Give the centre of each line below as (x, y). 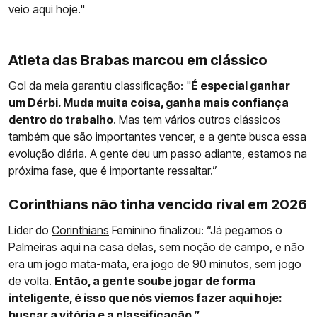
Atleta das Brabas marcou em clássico (138, 60)
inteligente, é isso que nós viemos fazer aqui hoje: (145, 298)
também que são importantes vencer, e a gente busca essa (157, 137)
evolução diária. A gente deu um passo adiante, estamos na (158, 154)
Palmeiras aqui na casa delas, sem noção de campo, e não (156, 247)
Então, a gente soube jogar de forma (155, 281)
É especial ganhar (241, 86)
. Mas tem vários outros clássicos (197, 120)
